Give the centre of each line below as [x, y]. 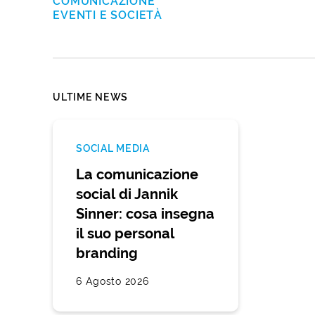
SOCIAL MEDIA [113, 148]
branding [107, 253]
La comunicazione [137, 174]
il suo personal [126, 233]
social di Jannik [127, 194]
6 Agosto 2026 [112, 281]
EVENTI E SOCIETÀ [108, 15]
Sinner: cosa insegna [146, 214]
